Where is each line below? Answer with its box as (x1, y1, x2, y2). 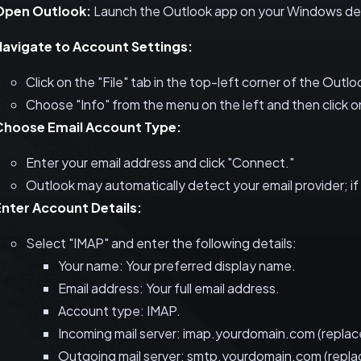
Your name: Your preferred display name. (58, 257, 296, 274)
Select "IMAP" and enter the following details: (26, 234, 297, 251)
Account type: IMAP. (58, 302, 180, 319)
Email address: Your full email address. (58, 280, 280, 297)
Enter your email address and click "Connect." (26, 154, 294, 171)
